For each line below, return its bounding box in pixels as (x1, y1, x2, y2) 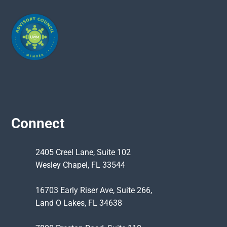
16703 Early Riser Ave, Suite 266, (35, 185, 152, 196)
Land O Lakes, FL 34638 (35, 198, 122, 208)
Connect (11, 115, 65, 132)
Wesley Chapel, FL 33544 (35, 160, 125, 170)
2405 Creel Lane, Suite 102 (35, 147, 131, 158)
